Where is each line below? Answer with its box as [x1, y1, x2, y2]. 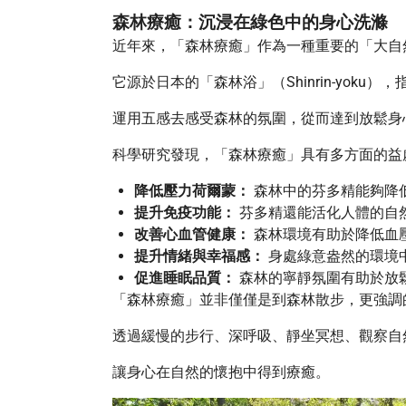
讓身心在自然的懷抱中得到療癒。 [112, 363, 330, 381]
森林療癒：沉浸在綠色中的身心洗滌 [112, 13, 388, 33]
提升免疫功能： [134, 204, 236, 221]
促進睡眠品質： [134, 269, 236, 286]
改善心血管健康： [134, 226, 250, 243]
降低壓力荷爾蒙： [134, 182, 250, 199]
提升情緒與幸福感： [134, 247, 265, 265]
